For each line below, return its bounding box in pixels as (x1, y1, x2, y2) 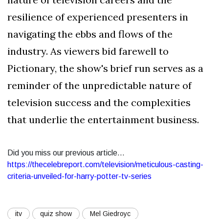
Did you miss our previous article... (7, 148, 125, 157)
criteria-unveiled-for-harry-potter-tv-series (7, 172, 152, 180)
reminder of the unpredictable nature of (7, 79, 192, 91)
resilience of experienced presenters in (7, 10, 188, 23)
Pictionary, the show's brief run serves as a (7, 62, 203, 74)
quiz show (40, 209, 72, 218)
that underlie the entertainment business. (7, 113, 199, 126)
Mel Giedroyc (90, 209, 131, 218)
